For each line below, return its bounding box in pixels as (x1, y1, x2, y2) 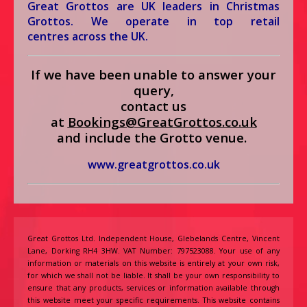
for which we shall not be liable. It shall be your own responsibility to (27, 271, 280, 281)
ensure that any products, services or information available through (27, 283, 280, 293)
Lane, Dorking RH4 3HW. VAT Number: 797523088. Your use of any (27, 246, 280, 256)
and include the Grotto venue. (57, 129, 250, 147)
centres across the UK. (27, 29, 148, 45)
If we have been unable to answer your (31, 66, 276, 84)
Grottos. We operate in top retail (27, 14, 280, 29)
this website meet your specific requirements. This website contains (27, 295, 280, 306)
